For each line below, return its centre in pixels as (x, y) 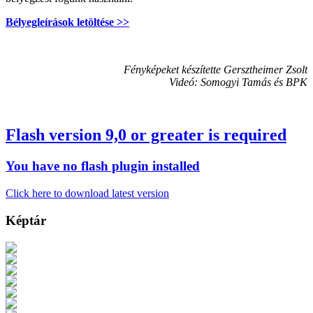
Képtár (26, 220)
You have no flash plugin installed (103, 166)
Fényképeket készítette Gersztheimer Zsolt (216, 69)
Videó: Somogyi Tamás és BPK (238, 82)
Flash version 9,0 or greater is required (146, 135)
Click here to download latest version (87, 194)
